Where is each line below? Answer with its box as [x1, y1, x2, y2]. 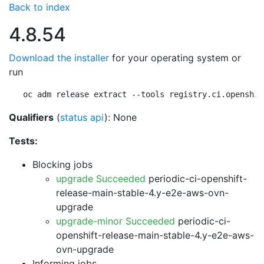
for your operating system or [109, 52, 241, 64]
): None [104, 111, 137, 123]
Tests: [9, 135, 38, 147]
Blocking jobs [32, 159, 93, 170]
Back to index [9, 1, 70, 13]
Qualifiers [9, 111, 54, 123]
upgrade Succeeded [56, 173, 146, 184]
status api [60, 111, 104, 123]
